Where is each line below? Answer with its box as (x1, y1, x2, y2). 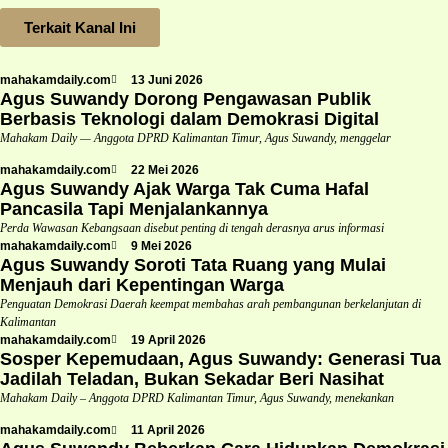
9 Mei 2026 (131, 238, 192, 253)
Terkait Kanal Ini (24, 18, 136, 36)
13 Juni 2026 (131, 72, 203, 87)
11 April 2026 (131, 423, 205, 438)
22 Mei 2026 (131, 162, 199, 177)
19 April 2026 (131, 332, 206, 347)
